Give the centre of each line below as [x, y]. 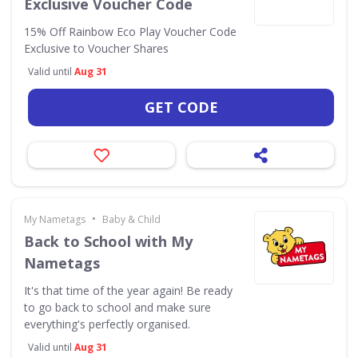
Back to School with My [108, 241]
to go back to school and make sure [117, 307]
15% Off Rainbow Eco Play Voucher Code [130, 31]
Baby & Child [131, 219]
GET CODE [181, 107]
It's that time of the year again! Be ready [128, 290]
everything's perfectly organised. [107, 324]
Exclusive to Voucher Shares [96, 48]
